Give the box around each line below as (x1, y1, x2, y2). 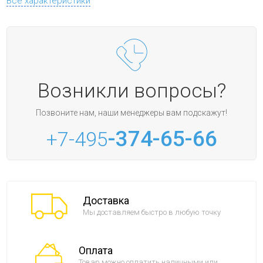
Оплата (79, 244, 113, 257)
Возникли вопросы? (37, 78, 226, 102)
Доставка (82, 194, 129, 207)
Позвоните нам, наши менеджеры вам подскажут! (36, 107, 227, 117)
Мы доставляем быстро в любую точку (82, 207, 221, 217)
